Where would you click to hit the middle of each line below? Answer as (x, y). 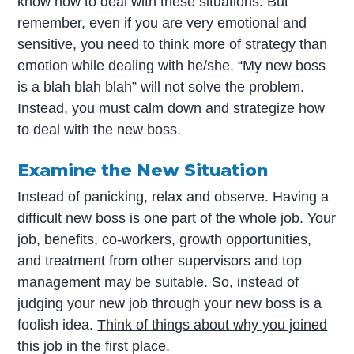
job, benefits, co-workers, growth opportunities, (165, 240)
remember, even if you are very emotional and (162, 23)
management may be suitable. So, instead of (158, 282)
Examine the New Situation (143, 169)
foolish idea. (58, 325)
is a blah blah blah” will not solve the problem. (161, 87)
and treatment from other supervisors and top (160, 261)
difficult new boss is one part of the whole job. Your (177, 218)
